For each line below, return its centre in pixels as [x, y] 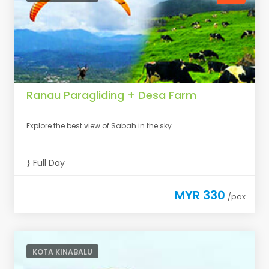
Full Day [48, 163]
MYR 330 [200, 195]
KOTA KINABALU [62, 252]
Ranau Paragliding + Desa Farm [111, 95]
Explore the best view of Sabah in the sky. [100, 126]
